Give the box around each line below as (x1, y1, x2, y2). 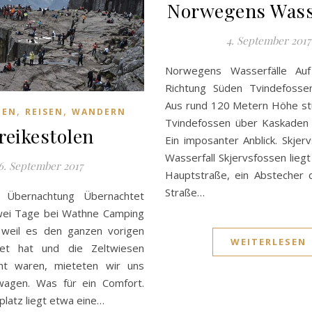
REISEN (25, 105, 64, 118)
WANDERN (72, 105, 127, 118)
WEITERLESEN (231, 235, 307, 249)
